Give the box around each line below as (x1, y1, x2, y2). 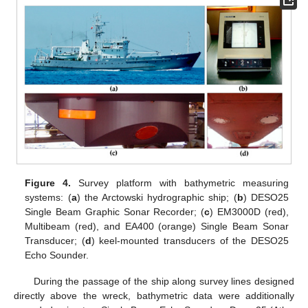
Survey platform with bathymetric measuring (71, 177, 289, 188)
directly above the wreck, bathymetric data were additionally (14, 289, 294, 301)
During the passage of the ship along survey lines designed (33, 275, 294, 287)
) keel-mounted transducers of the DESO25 (91, 234, 289, 246)
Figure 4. (25, 177, 71, 188)
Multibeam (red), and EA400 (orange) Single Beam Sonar (25, 220, 289, 232)
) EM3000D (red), (210, 206, 289, 217)
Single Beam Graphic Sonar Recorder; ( (25, 206, 205, 217)
